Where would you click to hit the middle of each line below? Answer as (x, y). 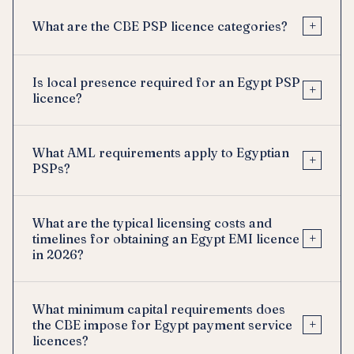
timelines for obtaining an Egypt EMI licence (166, 238)
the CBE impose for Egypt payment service (162, 324)
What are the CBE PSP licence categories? (160, 26)
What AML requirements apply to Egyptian (161, 152)
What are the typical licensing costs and (152, 222)
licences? (60, 340)
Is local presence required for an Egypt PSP (166, 82)
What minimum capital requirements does (159, 309)
